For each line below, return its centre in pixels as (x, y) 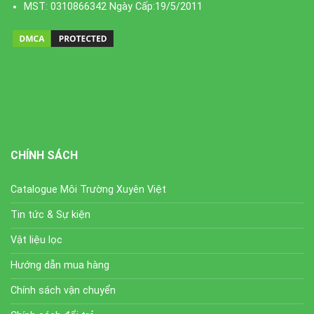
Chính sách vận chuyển (63, 290)
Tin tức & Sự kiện (50, 214)
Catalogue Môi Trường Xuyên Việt (88, 189)
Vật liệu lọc (36, 240)
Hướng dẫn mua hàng (60, 265)
